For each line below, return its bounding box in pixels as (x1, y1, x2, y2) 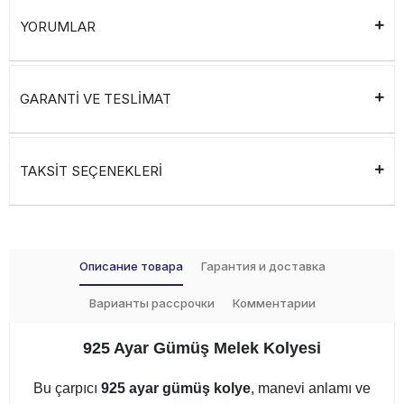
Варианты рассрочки (88, 296, 215, 311)
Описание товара (78, 259, 183, 274)
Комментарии (232, 296, 316, 311)
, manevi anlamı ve (251, 381, 371, 397)
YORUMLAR (20, 18, 96, 36)
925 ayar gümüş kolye (101, 381, 251, 397)
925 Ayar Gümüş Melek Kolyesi (83, 339, 321, 358)
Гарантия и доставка (200, 259, 326, 274)
